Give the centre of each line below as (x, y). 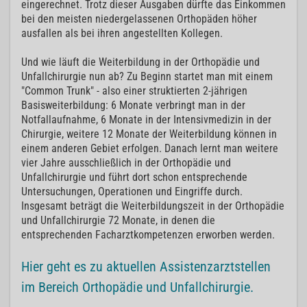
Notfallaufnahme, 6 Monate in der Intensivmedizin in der (146, 120)
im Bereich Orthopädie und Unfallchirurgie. (137, 287)
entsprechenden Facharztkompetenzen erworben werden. (148, 235)
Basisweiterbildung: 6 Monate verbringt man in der (133, 106)
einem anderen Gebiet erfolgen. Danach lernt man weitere (150, 149)
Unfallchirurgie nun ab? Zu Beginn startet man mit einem (147, 77)
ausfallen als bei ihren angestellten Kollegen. (122, 34)
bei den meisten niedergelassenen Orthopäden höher (139, 19)
